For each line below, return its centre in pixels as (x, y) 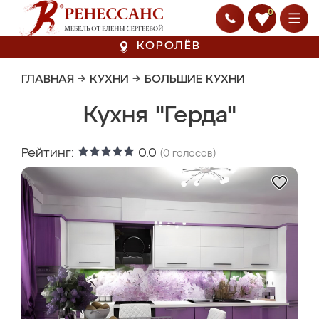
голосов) (193, 154)
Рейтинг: (49, 153)
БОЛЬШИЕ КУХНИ (195, 80)
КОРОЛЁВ (169, 46)
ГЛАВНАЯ (48, 80)
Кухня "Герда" (159, 116)
